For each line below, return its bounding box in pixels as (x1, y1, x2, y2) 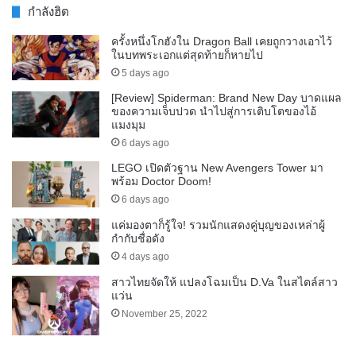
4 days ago (122, 250, 169, 262)
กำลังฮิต (28, 4, 69, 18)
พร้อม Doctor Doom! (111, 175, 211, 188)
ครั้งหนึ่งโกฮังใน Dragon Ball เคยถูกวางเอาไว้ (111, 34, 332, 48)
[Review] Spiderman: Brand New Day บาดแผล (111, 91, 342, 105)
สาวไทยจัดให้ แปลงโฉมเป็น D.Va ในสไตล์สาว (111, 275, 338, 288)
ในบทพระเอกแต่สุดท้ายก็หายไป (111, 48, 263, 61)
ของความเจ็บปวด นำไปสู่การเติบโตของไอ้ (111, 105, 316, 118)
